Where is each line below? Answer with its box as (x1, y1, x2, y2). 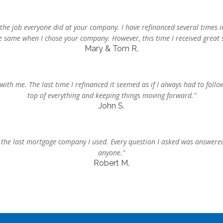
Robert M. (94, 158, 129, 168)
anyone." (98, 148, 125, 157)
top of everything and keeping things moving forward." (27, 91, 196, 100)
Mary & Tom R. (85, 44, 138, 53)
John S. (99, 101, 124, 111)
